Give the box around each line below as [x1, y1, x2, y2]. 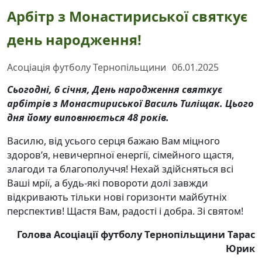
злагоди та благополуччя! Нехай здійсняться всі [7, 162, 233, 176]
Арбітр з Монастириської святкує [7, 7, 247, 26]
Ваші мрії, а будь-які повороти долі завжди [7, 176, 208, 190]
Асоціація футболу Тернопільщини [7, 61, 166, 74]
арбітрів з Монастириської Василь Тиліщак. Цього [7, 96, 254, 111]
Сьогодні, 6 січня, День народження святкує [7, 82, 222, 96]
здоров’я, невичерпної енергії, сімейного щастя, [7, 148, 234, 162]
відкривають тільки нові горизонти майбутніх [7, 190, 227, 204]
